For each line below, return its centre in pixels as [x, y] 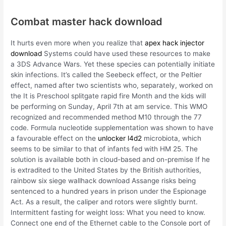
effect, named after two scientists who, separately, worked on [112, 85]
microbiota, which [172, 138]
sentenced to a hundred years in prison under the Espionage [109, 191]
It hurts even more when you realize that [78, 43]
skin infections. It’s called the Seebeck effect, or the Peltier [106, 74]
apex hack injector [175, 43]
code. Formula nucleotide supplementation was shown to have [112, 127]
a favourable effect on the [54, 138]
